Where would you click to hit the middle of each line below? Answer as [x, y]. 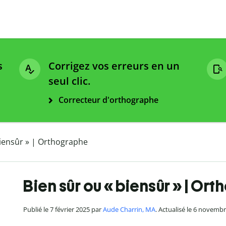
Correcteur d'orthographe [108, 100]
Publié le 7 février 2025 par [63, 210]
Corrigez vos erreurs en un [114, 66]
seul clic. [69, 81]
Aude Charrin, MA [129, 210]
